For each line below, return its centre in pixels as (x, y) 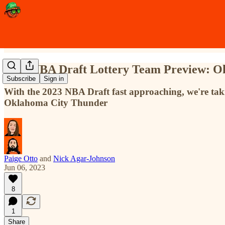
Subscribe (21, 79)
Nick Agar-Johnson (84, 158)
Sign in (54, 79)
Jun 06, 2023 (25, 167)
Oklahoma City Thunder (56, 102)
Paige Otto (21, 158)
